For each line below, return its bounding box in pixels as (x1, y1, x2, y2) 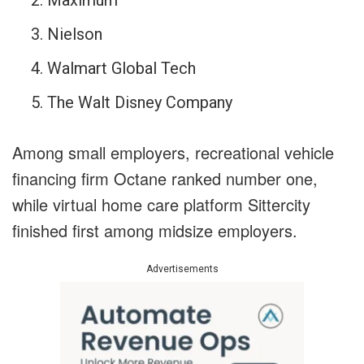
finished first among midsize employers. (12, 219, 297, 243)
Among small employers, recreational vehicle (12, 141, 334, 165)
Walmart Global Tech (46, 58, 196, 79)
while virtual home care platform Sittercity (12, 193, 310, 217)
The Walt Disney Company (46, 93, 232, 113)
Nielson (46, 24, 102, 45)
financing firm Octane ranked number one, (12, 167, 318, 191)
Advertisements (145, 263, 219, 275)
